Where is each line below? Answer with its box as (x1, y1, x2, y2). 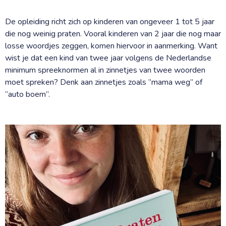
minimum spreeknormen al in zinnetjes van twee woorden (5, 64, 205, 76)
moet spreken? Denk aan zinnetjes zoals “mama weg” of (5, 76, 202, 88)
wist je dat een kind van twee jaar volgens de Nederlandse (5, 52, 211, 64)
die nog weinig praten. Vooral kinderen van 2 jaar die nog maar (5, 28, 221, 39)
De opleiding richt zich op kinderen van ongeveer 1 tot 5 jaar (5, 16, 214, 27)
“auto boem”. (5, 88, 50, 100)
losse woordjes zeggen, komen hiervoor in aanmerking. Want (5, 40, 217, 51)
